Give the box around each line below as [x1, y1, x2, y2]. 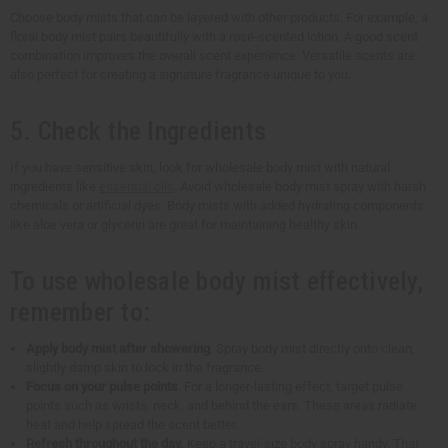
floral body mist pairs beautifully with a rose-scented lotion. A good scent [10, 28, 418, 44]
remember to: [10, 296, 150, 327]
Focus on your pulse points [26, 378, 179, 394]
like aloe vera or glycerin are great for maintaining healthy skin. [10, 216, 360, 232]
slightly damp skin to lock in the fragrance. [26, 359, 265, 375]
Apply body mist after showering [26, 340, 211, 356]
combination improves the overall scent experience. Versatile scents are [10, 47, 415, 63]
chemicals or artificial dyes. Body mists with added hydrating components [10, 197, 424, 213]
